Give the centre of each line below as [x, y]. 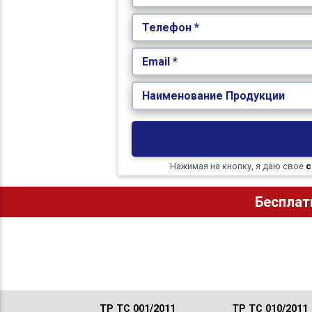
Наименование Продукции [214, 95]
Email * [160, 61]
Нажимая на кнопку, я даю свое [237, 166]
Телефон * [171, 27]
